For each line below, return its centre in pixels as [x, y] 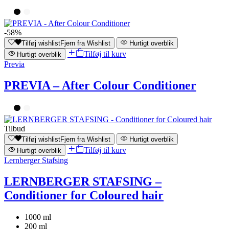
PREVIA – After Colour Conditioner [100, 86]
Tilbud [15, 128]
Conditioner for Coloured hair [84, 196]
